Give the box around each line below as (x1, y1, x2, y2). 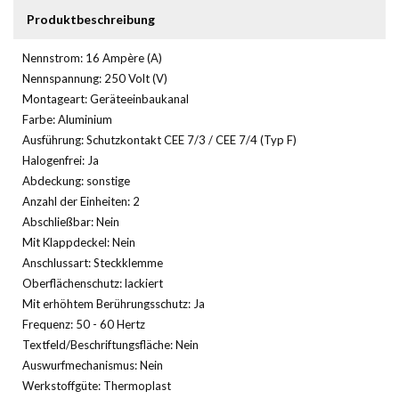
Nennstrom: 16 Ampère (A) (22, 50, 162, 65)
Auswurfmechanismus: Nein (22, 357, 163, 372)
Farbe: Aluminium (22, 111, 112, 126)
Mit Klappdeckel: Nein (22, 234, 135, 249)
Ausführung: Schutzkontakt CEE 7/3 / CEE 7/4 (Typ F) (22, 132, 297, 147)
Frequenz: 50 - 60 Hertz (22, 316, 145, 331)
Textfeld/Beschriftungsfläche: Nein (22, 337, 199, 352)
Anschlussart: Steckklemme (22, 255, 163, 270)
